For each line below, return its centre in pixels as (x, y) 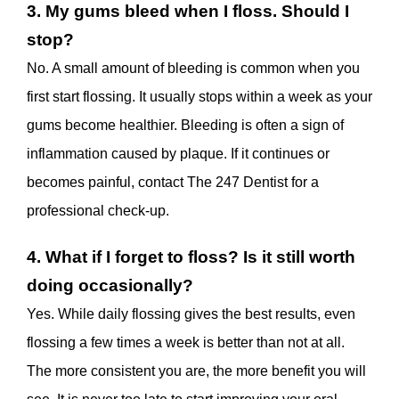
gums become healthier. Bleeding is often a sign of (185, 125)
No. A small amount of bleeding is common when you (193, 68)
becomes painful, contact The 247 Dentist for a (173, 182)
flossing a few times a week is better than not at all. (186, 342)
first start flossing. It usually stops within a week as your (199, 96)
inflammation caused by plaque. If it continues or (178, 153)
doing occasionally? (110, 285)
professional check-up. (98, 210)
